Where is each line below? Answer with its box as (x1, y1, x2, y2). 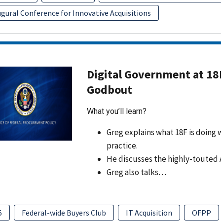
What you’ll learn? (86, 107, 147, 116)
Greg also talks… (106, 166, 166, 178)
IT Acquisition (125, 207, 172, 218)
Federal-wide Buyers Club (21, 207, 106, 218)
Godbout (86, 82, 132, 97)
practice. (106, 140, 138, 151)
